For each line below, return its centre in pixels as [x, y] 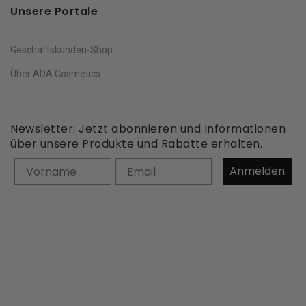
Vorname [41, 166]
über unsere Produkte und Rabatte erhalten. [138, 143]
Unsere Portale [54, 11]
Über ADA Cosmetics [55, 73]
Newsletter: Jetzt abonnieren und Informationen [148, 128]
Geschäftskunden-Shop [61, 50]
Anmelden [257, 171]
